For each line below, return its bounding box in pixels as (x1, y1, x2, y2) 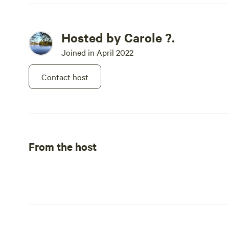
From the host (29, 139, 97, 153)
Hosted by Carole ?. (61, 29, 175, 45)
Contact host (41, 71, 88, 82)
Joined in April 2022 (61, 47, 133, 58)
